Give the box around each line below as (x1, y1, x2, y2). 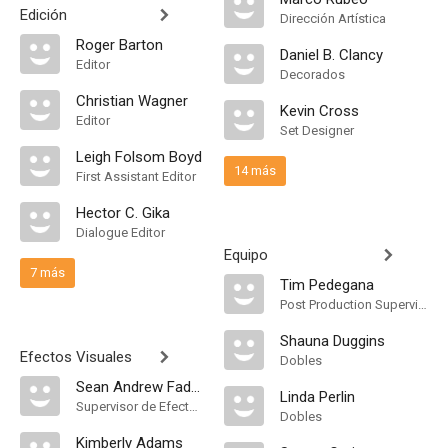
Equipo (224, 246, 268, 264)
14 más (234, 163, 276, 178)
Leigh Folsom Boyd (76, 148, 202, 166)
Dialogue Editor (76, 225, 165, 240)
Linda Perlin (280, 388, 355, 406)
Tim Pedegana (280, 276, 374, 294)
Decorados (280, 67, 345, 82)
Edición (20, 6, 67, 24)
